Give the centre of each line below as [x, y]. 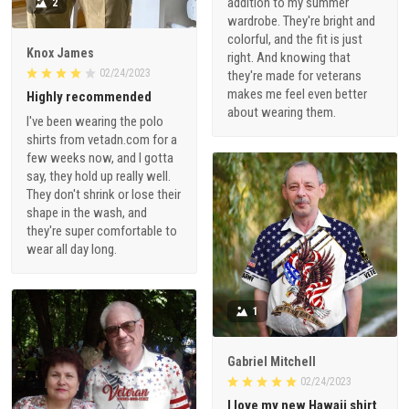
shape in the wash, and [87, 213]
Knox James [60, 53]
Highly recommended [89, 97]
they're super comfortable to [102, 231]
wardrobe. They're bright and [301, 21]
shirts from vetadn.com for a [102, 140]
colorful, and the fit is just [295, 39]
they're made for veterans [294, 75]
